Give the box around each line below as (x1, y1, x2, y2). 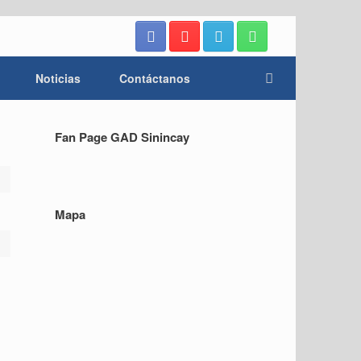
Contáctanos (119, 70, 190, 86)
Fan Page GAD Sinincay (54, 128, 189, 146)
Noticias (35, 70, 81, 86)
